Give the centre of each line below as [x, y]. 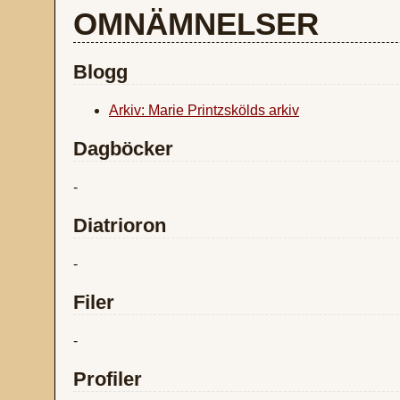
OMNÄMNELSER [196, 24]
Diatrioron [120, 225]
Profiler [108, 379]
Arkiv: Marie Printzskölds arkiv [204, 110]
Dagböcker [123, 149]
